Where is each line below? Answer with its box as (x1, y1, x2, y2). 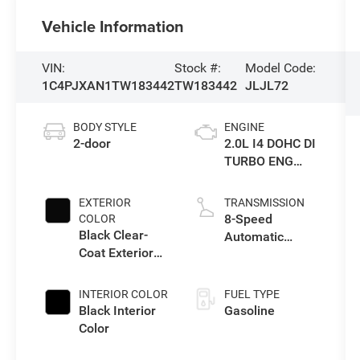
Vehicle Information (42, 14, 185, 39)
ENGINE (223, 121, 264, 134)
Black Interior (79, 303, 157, 319)
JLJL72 (245, 78, 289, 94)
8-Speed (223, 211, 272, 227)
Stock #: (174, 60, 222, 76)
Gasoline (223, 303, 275, 319)
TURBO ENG (223, 153, 293, 170)
